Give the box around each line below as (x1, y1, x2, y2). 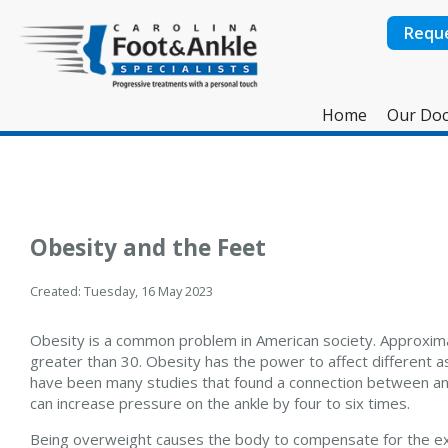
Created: (30, 281, 84, 300)
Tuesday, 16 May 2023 (84, 281, 213, 300)
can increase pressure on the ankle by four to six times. (30, 392, 410, 413)
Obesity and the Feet (30, 232, 266, 263)
